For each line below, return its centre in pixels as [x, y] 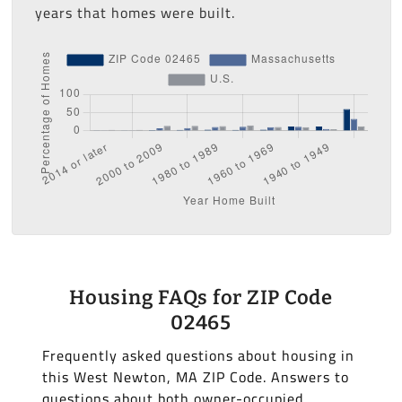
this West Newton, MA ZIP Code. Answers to [195, 377]
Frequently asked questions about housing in [198, 356]
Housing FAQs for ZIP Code [201, 298]
